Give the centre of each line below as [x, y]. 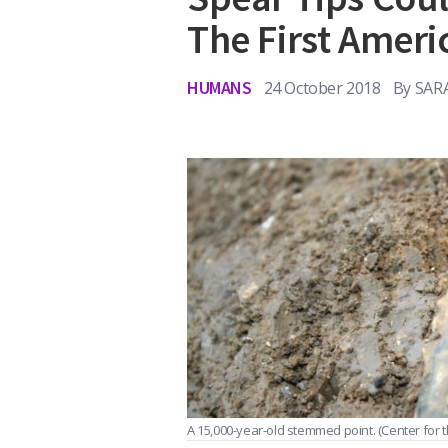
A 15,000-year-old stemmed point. [282, 429]
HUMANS [219, 87]
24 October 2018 [322, 87]
